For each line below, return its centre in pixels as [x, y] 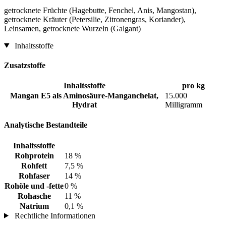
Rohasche [34, 196]
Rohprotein [34, 155]
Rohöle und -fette [34, 186]
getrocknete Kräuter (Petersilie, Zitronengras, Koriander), [95, 19]
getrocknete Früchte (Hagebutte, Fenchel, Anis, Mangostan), [100, 10]
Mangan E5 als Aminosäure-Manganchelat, [84, 96]
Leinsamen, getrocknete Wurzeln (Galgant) [72, 28]
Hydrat [84, 105]
